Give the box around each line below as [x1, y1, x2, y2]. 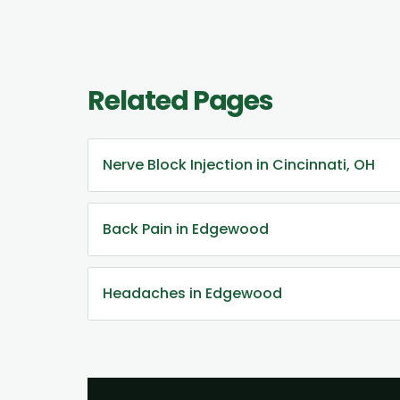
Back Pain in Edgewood [103, 218, 269, 239]
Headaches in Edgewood [103, 282, 282, 304]
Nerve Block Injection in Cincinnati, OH [103, 154, 375, 175]
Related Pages [87, 81, 274, 120]
